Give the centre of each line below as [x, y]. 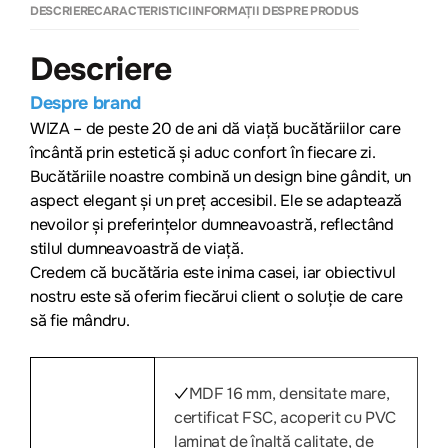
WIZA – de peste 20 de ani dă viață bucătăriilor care [215, 128]
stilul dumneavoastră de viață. [137, 248]
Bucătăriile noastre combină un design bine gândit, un [221, 176]
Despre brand [86, 102]
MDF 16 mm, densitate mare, [289, 393]
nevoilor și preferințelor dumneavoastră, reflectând [212, 224]
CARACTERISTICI [143, 10]
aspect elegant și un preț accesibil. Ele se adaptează [216, 200]
